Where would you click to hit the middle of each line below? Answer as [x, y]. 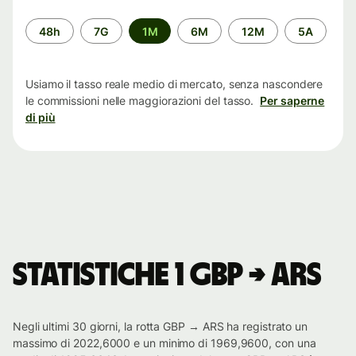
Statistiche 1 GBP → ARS [167, 276]
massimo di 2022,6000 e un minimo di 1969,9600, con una [164, 343]
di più [41, 118]
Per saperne [292, 101]
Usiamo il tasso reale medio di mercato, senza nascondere [174, 84]
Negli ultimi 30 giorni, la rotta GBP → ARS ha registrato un [161, 327]
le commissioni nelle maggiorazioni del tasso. [140, 101]
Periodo [46, 25]
